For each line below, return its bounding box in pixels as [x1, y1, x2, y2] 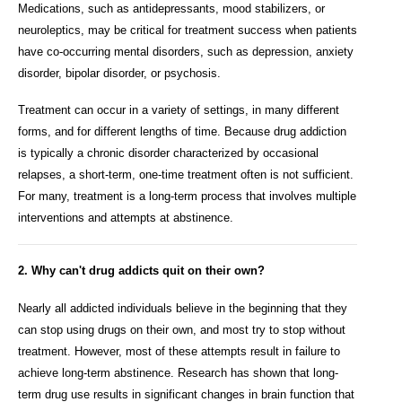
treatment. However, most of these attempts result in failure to [18, 344, 340, 358]
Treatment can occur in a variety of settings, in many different [18, 103, 339, 118]
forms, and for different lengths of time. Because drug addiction [18, 125, 346, 139]
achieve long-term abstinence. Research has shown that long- [18, 365, 338, 380]
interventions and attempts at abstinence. [18, 211, 233, 225]
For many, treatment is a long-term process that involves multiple [18, 189, 356, 204]
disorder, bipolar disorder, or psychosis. [18, 66, 221, 80]
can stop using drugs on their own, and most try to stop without [18, 322, 345, 336]
